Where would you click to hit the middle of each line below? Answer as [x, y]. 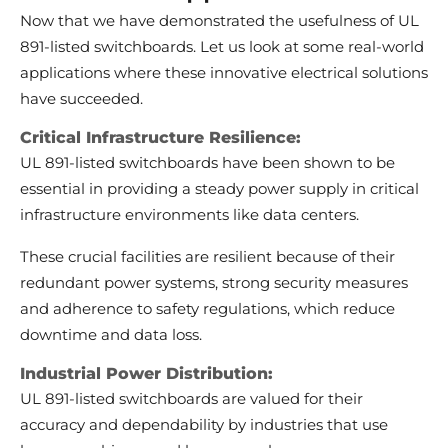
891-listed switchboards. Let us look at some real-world [222, 47]
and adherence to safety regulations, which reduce [207, 309]
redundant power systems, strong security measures [214, 283]
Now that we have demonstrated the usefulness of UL [219, 21]
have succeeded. [81, 99]
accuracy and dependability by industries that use [204, 425]
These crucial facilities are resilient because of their [207, 257]
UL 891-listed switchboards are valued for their [191, 399]
